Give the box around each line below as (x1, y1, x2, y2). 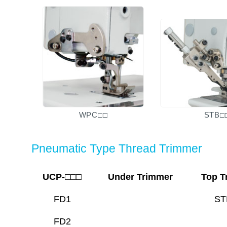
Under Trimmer (107, 171, 173, 182)
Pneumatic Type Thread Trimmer (31, 141, 202, 155)
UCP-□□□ (43, 171, 82, 182)
